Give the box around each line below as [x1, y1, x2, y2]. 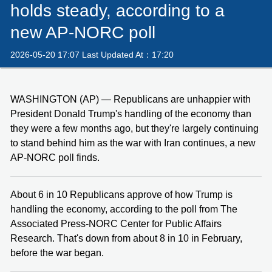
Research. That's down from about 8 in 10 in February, [10, 233, 242, 243]
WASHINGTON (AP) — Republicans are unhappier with [10, 93, 251, 104]
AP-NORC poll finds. [10, 152, 100, 163]
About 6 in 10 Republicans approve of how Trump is [10, 189, 233, 200]
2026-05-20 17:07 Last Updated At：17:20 [10, 49, 174, 59]
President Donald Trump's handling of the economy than [10, 108, 251, 119]
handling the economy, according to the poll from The [10, 203, 237, 214]
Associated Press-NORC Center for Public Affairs [10, 218, 222, 229]
